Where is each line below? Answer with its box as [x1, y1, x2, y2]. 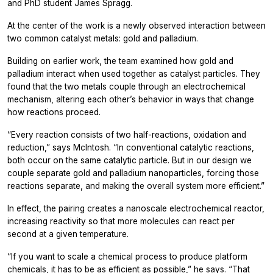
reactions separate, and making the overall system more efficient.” [7, 180, 264, 191]
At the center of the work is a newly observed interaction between [7, 20, 266, 30]
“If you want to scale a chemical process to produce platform [7, 251, 247, 261]
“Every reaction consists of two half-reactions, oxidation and [7, 129, 246, 140]
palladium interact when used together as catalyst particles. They [7, 68, 260, 79]
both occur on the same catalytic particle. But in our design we [7, 155, 252, 165]
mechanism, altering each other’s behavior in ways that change [7, 94, 254, 104]
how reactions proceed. [7, 107, 101, 117]
